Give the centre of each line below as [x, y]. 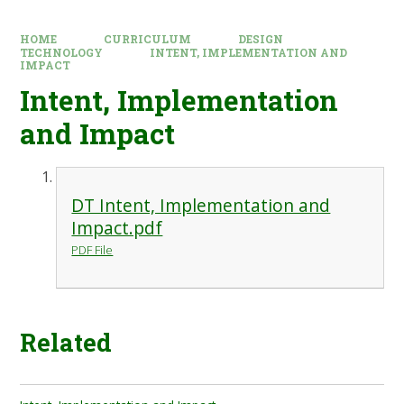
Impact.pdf [117, 228]
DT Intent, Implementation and [201, 206]
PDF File [92, 250]
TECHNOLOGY [62, 52]
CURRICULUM [147, 39]
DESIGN [260, 39]
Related [66, 342]
